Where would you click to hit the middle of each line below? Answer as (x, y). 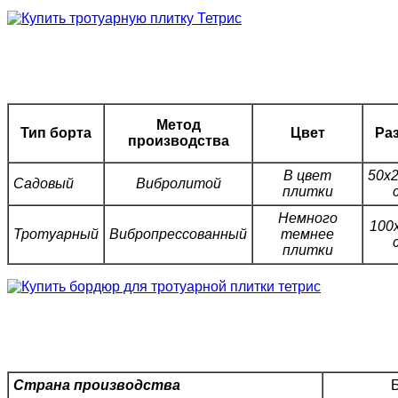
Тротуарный (56, 235)
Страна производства (97, 386)
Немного (307, 219)
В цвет (307, 176)
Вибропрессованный (178, 235)
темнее (307, 235)
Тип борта (56, 133)
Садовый (44, 184)
